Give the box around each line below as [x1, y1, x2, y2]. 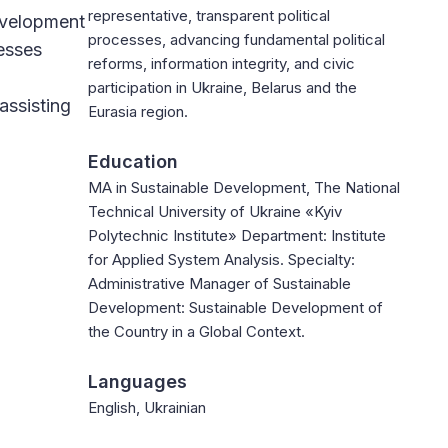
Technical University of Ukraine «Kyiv [88, 202, 342, 221]
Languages [88, 371, 187, 392]
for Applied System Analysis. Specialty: [88, 250, 355, 269]
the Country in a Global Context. [88, 322, 305, 341]
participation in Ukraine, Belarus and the [88, 78, 357, 97]
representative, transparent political [88, 6, 330, 25]
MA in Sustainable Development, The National [88, 178, 400, 197]
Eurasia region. [88, 102, 188, 121]
